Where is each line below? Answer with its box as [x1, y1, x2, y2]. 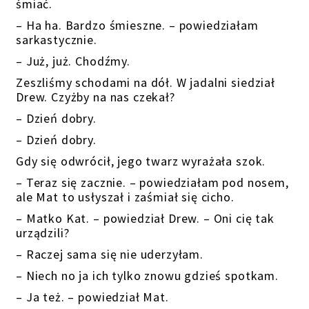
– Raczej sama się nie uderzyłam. [16, 246, 203, 262]
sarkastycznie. [16, 32, 97, 48]
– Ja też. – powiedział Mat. [16, 289, 169, 305]
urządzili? [16, 225, 70, 241]
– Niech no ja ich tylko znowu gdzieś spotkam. [16, 268, 279, 283]
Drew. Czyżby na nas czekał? [16, 89, 175, 105]
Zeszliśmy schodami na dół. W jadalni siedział [16, 74, 275, 90]
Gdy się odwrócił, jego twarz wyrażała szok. [16, 153, 266, 169]
